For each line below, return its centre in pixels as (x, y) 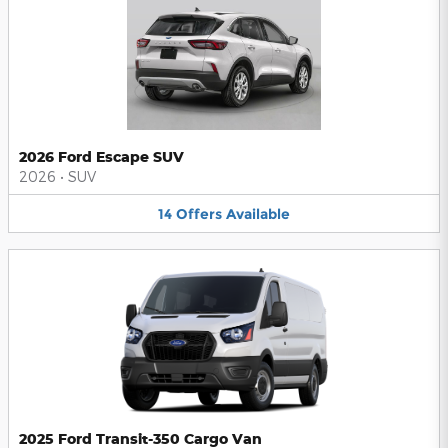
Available (258, 213)
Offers (199, 213)
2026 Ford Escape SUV (101, 156)
